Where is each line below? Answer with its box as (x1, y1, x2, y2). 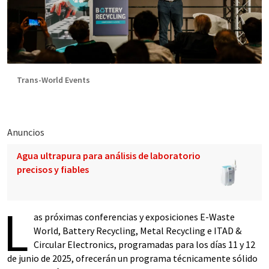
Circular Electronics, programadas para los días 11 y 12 (34, 238, 255, 250)
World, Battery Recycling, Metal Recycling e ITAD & (34, 225, 241, 237)
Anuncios (7, 126, 44, 138)
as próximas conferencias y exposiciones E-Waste (34, 211, 235, 223)
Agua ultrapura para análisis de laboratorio (17, 150, 201, 162)
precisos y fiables (17, 163, 89, 175)
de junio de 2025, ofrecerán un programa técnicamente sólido (7, 252, 258, 264)
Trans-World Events (17, 74, 90, 85)
